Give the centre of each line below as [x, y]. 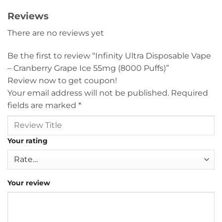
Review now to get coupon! [62, 80]
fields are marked [43, 105]
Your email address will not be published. [88, 93]
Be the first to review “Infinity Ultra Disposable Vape [109, 55]
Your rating [28, 140]
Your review [29, 183]
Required [190, 93]
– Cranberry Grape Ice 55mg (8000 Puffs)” [89, 68]
